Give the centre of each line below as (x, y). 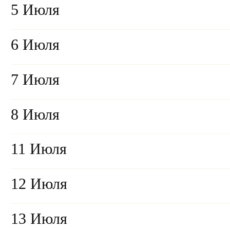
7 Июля (35, 79)
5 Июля (35, 10)
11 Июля (39, 149)
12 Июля (39, 184)
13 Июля (39, 219)
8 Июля (35, 114)
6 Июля (35, 45)
